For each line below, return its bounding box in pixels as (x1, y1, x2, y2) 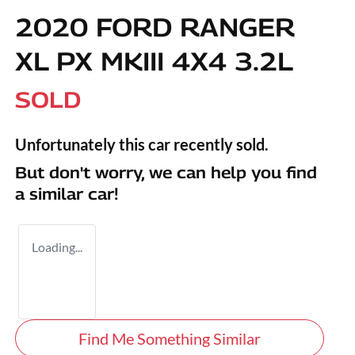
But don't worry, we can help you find (15, 162, 317, 182)
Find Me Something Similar (78, 328, 261, 348)
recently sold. (170, 134, 269, 154)
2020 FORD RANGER (15, 11, 295, 42)
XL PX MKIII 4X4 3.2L (15, 45, 293, 76)
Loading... (32, 239, 82, 254)
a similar (15, 184, 88, 204)
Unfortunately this (15, 134, 148, 154)
